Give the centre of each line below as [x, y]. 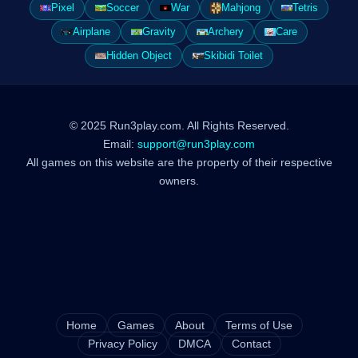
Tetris [305, 8]
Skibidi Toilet [233, 56]
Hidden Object [139, 56]
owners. [179, 181]
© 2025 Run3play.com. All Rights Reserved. [179, 125]
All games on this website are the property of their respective [179, 162]
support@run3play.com [196, 144]
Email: [120, 144]
